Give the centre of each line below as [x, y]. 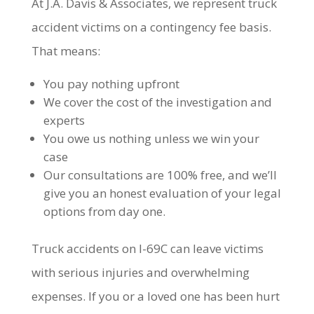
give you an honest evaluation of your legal [162, 193]
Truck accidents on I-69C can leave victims [147, 248]
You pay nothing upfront [111, 84]
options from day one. [104, 211]
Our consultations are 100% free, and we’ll [160, 175]
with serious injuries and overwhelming [140, 272]
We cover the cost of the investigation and [157, 102]
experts [64, 120]
